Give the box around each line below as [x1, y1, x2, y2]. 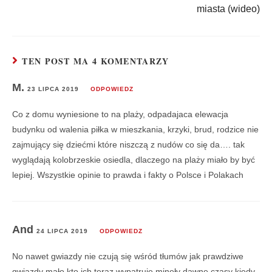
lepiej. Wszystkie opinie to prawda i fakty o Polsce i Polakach [12, 170, 243, 180]
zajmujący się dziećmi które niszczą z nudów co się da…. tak [12, 140, 245, 150]
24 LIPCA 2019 [36, 228, 88, 235]
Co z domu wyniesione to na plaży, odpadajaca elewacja [12, 109, 228, 120]
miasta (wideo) [197, 4, 260, 15]
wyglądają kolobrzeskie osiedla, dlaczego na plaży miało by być [12, 155, 255, 165]
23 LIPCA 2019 [27, 86, 79, 93]
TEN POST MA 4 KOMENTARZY [22, 55, 169, 68]
